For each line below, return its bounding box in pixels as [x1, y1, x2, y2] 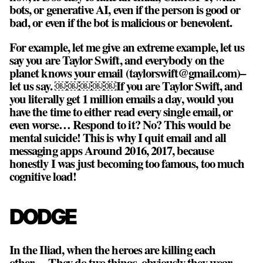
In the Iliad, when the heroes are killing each [9, 240, 215, 258]
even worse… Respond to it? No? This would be [9, 116, 230, 134]
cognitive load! [9, 167, 76, 186]
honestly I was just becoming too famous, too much [9, 154, 245, 173]
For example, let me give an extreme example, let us [9, 38, 245, 56]
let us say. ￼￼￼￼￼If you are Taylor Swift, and [9, 77, 243, 95]
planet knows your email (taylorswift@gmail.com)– [9, 64, 246, 82]
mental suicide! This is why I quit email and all [9, 129, 227, 147]
